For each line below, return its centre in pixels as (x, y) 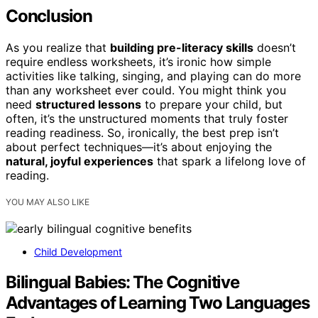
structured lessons (88, 105)
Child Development (78, 252)
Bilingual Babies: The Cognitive (122, 283)
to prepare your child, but (212, 105)
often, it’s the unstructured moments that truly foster (147, 119)
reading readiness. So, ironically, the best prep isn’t (142, 133)
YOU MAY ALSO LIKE (48, 202)
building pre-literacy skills (182, 48)
